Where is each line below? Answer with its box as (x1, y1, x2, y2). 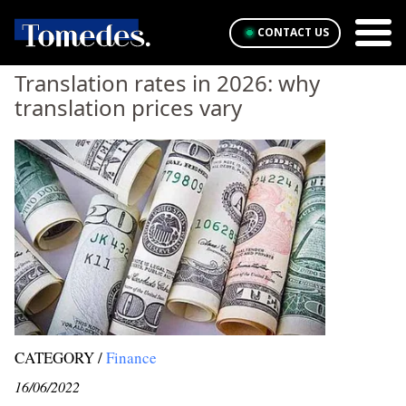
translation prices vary (14, 92, 242, 122)
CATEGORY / (14, 347, 102, 368)
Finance (106, 347, 157, 368)
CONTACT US (256, 24, 329, 40)
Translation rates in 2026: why (14, 68, 320, 98)
